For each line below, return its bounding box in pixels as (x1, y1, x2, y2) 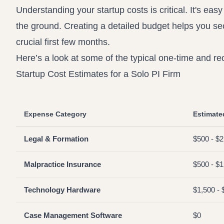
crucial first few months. (16, 37, 110, 47)
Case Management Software (24, 211, 122, 219)
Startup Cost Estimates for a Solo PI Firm (16, 69, 180, 79)
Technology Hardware (24, 185, 100, 194)
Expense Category (24, 110, 86, 118)
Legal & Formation (24, 134, 88, 143)
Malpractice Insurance (24, 160, 101, 168)
